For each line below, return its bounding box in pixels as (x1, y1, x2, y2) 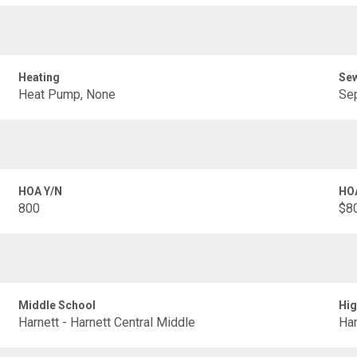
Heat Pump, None (18, 87, 116, 102)
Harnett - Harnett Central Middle (18, 315, 196, 330)
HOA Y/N (18, 185, 63, 198)
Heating (18, 71, 61, 84)
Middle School (18, 299, 96, 312)
